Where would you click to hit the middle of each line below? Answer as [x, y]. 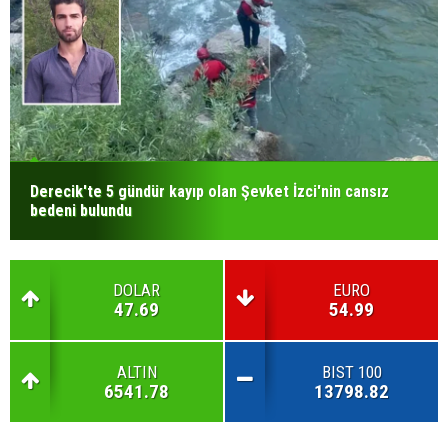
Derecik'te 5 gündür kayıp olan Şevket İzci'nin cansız [209, 191]
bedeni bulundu [81, 210]
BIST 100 [351, 372]
